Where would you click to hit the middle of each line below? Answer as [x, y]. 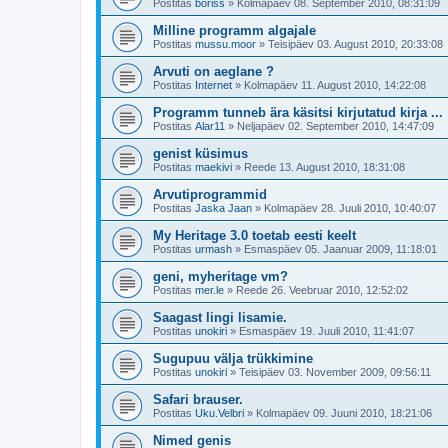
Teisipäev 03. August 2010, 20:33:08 [355, 44]
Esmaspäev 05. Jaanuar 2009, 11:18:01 [340, 249]
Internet [213, 85]
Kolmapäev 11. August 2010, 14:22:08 [335, 85]
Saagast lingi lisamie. [220, 318]
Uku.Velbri [219, 413]
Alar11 [210, 126]
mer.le [209, 290]
